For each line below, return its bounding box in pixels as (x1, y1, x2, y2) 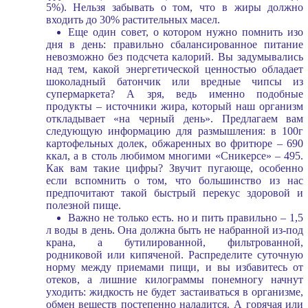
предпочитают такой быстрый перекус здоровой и (45, 186, 304, 199)
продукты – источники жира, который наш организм (45, 100, 304, 112)
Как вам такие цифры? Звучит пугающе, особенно (45, 162, 304, 174)
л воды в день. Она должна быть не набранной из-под (45, 223, 304, 236)
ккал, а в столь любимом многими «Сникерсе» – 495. (45, 149, 304, 162)
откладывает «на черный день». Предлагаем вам (45, 112, 304, 124)
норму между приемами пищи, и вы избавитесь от (45, 261, 304, 273)
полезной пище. (45, 199, 121, 211)
